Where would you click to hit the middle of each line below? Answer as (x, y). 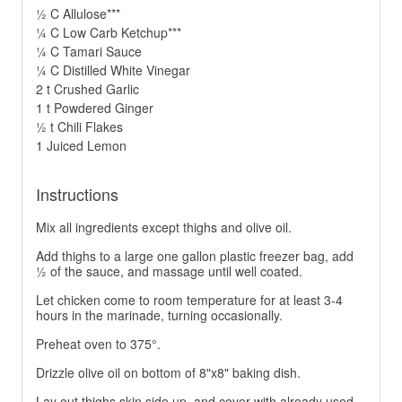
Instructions (77, 194)
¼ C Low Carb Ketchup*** (109, 33)
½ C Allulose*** (78, 14)
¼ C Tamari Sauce (89, 52)
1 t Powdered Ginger (95, 108)
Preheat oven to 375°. (98, 344)
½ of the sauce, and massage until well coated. (169, 271)
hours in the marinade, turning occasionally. (159, 315)
